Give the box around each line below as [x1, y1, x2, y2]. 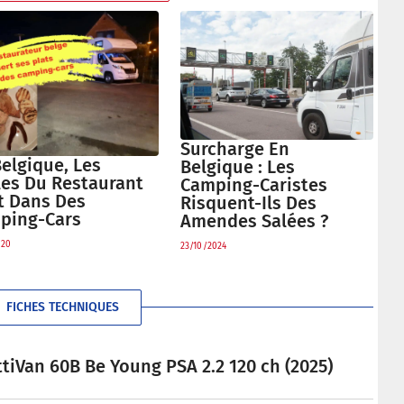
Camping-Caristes [180, 173, 327, 196]
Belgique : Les [180, 155, 295, 178]
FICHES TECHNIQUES [5, 298, 119, 315]
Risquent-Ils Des [180, 191, 317, 214]
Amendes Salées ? [180, 209, 328, 232]
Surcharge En [180, 137, 289, 160]
